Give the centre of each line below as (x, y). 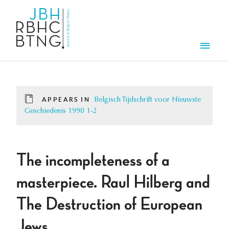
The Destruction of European (109, 205)
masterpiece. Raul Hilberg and (113, 183)
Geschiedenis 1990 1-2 (61, 112)
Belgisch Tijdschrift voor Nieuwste (147, 100)
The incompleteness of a (93, 161)
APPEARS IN (66, 100)
